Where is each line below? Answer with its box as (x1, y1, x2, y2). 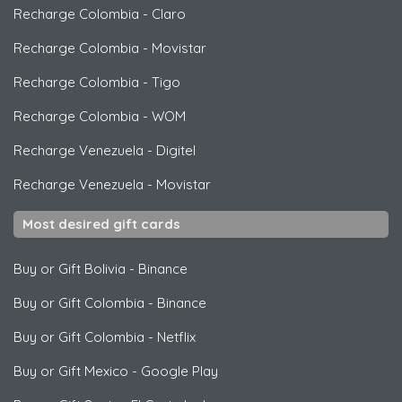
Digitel (156, 141, 196, 159)
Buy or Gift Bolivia (13, 259, 126, 277)
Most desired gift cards (22, 214, 180, 232)
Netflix (157, 328, 196, 345)
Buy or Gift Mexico (13, 362, 128, 380)
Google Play (141, 362, 218, 380)
